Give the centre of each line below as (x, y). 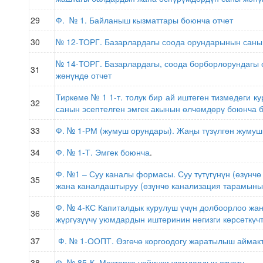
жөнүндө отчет (85, 75)
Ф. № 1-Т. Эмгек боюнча (103, 152)
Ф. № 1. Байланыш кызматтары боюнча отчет (144, 20)
